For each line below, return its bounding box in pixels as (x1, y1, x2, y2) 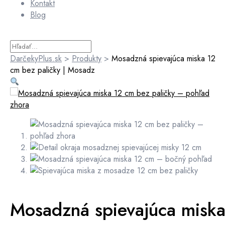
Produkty (72, 53, 101, 64)
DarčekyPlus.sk (10, 53, 62, 64)
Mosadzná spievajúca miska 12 (111, 53, 215, 64)
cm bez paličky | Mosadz (10, 64, 95, 76)
